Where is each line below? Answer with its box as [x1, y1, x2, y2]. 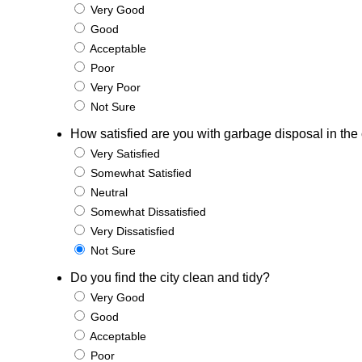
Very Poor [87, 81, 141, 94]
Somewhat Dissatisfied [87, 205, 206, 218]
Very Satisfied [87, 147, 160, 160]
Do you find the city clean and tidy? [70, 271, 270, 284]
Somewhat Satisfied [87, 166, 192, 179]
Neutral [87, 186, 128, 199]
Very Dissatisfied [87, 225, 175, 238]
